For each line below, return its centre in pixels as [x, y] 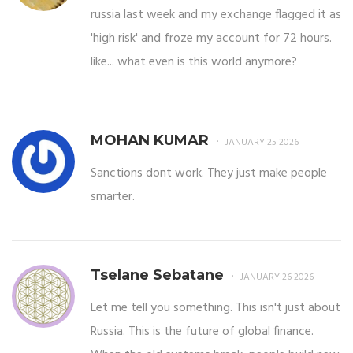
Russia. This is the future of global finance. [202, 332]
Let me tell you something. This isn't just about [216, 308]
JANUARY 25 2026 [262, 143]
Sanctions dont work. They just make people [209, 174]
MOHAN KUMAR [150, 141]
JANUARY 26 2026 [277, 278]
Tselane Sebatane [157, 275]
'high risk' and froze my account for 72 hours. [211, 39]
